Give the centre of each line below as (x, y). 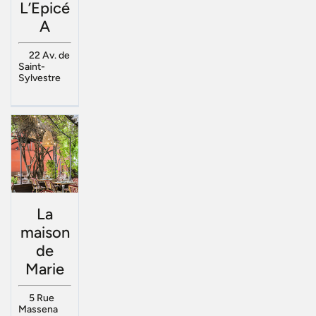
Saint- (32, 66)
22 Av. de (49, 55)
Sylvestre (39, 78)
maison (45, 233)
